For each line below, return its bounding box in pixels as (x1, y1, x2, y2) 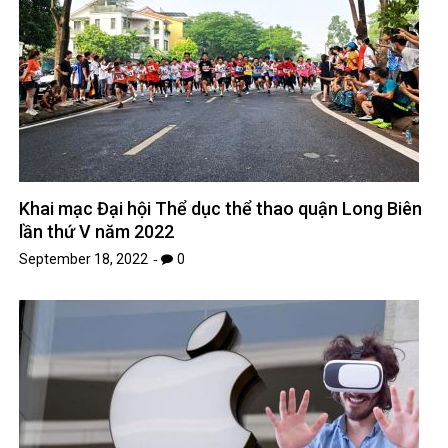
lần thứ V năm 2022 (19, 221, 175, 243)
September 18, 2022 (19, 251, 149, 268)
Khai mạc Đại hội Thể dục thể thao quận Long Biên (19, 198, 423, 220)
